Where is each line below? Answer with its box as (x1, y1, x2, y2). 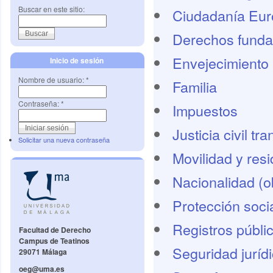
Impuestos (172, 100, 238, 121)
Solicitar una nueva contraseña (18, 135, 110, 144)
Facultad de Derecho (19, 224, 91, 236)
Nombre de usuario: (18, 74, 86, 85)
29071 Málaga (19, 246, 67, 258)
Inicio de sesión (50, 55, 104, 66)
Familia (172, 76, 217, 97)
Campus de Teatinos (19, 235, 90, 247)
